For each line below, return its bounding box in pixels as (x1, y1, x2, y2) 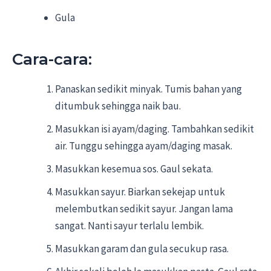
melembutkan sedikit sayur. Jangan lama (55, 201, 233, 215)
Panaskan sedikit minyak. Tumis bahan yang (55, 82, 242, 96)
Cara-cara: (12, 50, 92, 70)
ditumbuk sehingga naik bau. (55, 99, 181, 113)
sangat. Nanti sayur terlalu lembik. (55, 218, 204, 232)
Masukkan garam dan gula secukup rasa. (55, 241, 229, 255)
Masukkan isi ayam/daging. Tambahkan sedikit (55, 122, 254, 135)
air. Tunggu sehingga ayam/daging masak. (55, 139, 232, 152)
